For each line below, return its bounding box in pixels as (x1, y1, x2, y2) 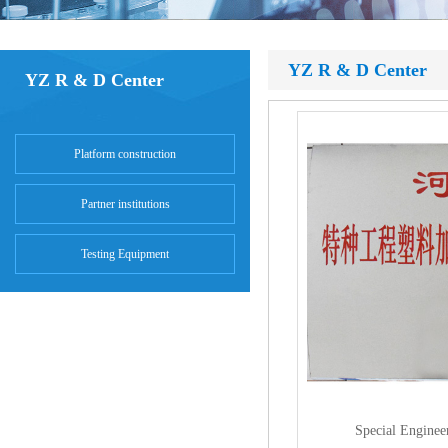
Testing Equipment (81, 247, 169, 262)
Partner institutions (80, 197, 170, 212)
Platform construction (74, 147, 176, 162)
